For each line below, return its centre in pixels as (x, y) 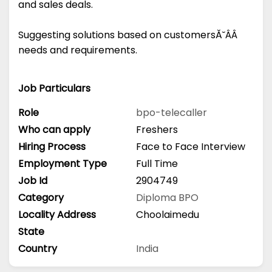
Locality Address (57, 214)
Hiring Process (52, 146)
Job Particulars (54, 89)
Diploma (157, 197)
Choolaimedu (168, 214)
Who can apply (54, 129)
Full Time (157, 163)
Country (38, 248)
